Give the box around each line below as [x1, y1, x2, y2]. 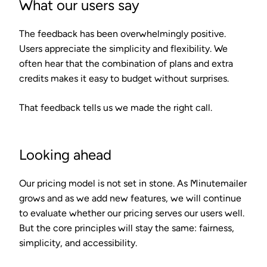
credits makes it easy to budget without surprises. [19, 72, 229, 84]
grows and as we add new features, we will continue [19, 192, 241, 204]
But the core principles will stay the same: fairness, [19, 222, 234, 234]
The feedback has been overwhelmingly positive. [19, 27, 226, 39]
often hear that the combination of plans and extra [19, 57, 233, 69]
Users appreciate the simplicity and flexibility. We [19, 42, 228, 54]
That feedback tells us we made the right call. [19, 101, 212, 113]
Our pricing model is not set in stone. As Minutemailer [19, 177, 247, 189]
